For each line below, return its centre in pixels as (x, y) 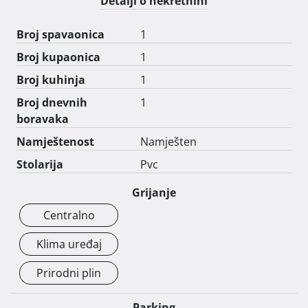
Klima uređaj (69, 244)
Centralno (69, 215)
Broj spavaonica (60, 34)
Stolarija (40, 164)
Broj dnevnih (52, 102)
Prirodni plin (69, 273)
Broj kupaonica (58, 57)
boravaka (43, 119)
